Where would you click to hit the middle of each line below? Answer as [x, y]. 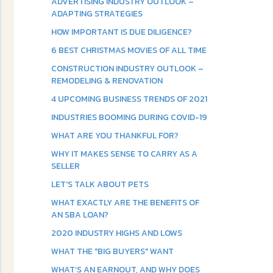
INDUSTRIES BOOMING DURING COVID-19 [129, 117]
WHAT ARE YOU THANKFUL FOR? [115, 136]
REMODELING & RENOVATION [107, 81]
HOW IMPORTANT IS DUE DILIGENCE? [121, 32]
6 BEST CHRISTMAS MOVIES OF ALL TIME [129, 50]
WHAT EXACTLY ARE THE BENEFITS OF [125, 203]
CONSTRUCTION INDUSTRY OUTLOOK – [127, 69]
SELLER [65, 166]
